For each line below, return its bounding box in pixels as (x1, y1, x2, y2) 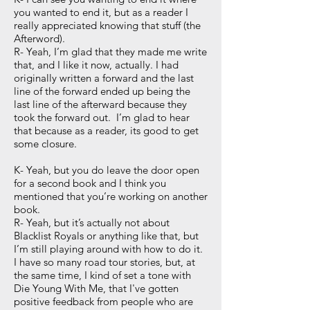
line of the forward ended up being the (14, 84, 190, 98)
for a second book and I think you (14, 176, 166, 190)
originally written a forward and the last (14, 71, 194, 84)
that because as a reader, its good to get (14, 124, 199, 137)
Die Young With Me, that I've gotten (14, 282, 179, 295)
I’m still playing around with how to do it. (14, 242, 206, 255)
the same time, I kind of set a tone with (14, 268, 191, 282)
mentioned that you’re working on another (14, 190, 208, 203)
